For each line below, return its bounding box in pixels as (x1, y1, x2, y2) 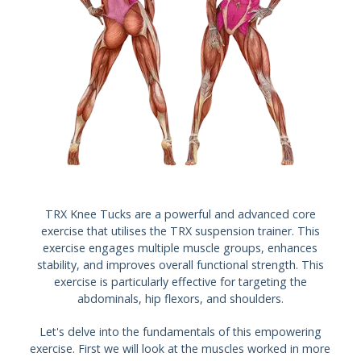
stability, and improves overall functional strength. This (36, 257, 324, 272)
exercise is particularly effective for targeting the (53, 274, 307, 289)
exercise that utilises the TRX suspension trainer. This (40, 223, 320, 239)
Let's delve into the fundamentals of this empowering (39, 324, 322, 339)
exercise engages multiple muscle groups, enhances (43, 240, 318, 255)
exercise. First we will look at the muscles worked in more (30, 341, 331, 356)
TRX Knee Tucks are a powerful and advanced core (44, 206, 316, 222)
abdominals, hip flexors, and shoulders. (77, 291, 284, 306)
